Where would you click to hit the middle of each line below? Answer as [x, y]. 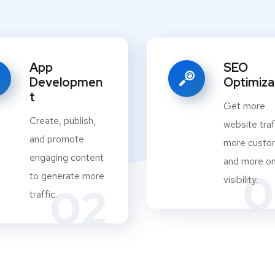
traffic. [43, 195]
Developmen [66, 83]
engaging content [67, 158]
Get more [244, 106]
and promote [57, 139]
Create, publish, [63, 121]
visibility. [241, 180]
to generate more [67, 176]
